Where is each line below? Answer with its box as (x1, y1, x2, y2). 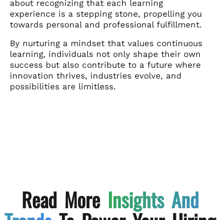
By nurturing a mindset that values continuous (10, 38, 202, 48)
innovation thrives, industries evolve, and (10, 70, 182, 81)
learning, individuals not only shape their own (10, 49, 201, 59)
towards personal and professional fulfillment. (10, 19, 202, 29)
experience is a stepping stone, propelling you (10, 8, 202, 19)
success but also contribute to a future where (10, 59, 201, 70)
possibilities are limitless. (10, 81, 116, 91)
